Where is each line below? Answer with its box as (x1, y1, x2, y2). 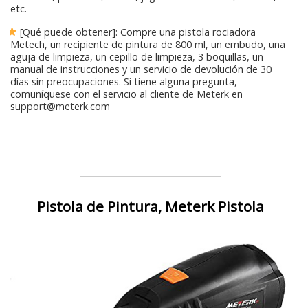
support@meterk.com (10, 99, 110, 113)
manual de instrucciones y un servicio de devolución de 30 (10, 62, 272, 76)
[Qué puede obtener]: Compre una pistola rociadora (17, 25, 256, 38)
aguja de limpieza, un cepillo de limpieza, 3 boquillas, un (10, 49, 263, 63)
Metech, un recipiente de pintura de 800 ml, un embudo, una (10, 37, 285, 51)
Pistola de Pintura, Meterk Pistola (37, 196, 264, 216)
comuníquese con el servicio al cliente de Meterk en (10, 87, 243, 100)
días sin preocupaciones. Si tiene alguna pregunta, (10, 74, 237, 88)
